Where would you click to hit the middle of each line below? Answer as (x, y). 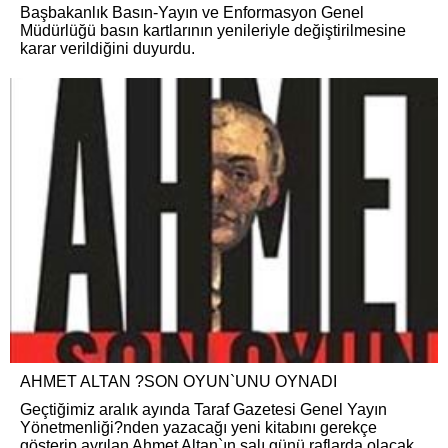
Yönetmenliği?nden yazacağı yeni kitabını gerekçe (198, 427)
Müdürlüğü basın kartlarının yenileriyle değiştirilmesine (213, 30)
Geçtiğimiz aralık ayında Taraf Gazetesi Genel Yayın (203, 409)
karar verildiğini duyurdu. (107, 48)
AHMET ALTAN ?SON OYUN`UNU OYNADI (178, 381)
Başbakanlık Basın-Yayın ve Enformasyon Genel (192, 12)
